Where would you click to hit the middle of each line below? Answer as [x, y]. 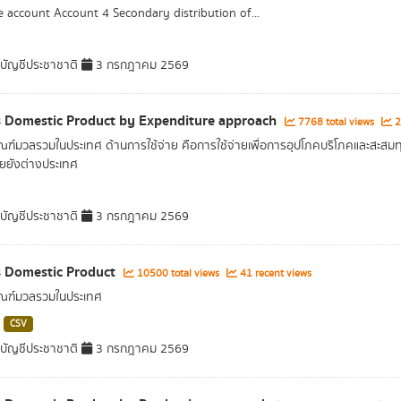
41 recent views [274, 273]
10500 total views [178, 273]
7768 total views [336, 122]
